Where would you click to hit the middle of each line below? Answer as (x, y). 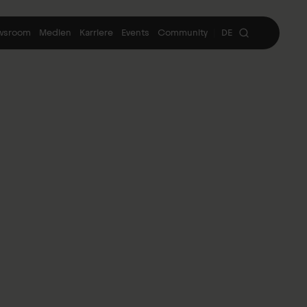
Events (135, 33)
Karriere (96, 33)
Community (183, 33)
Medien (55, 33)
